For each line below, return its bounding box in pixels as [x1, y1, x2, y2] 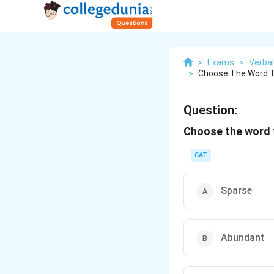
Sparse [221, 185, 252, 196]
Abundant [221, 232, 265, 243]
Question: [183, 103, 237, 117]
